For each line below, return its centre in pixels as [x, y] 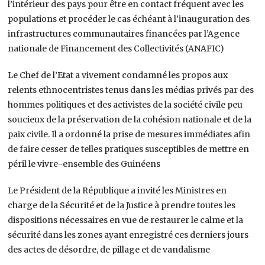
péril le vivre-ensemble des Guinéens [84, 164]
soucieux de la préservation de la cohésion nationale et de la [130, 119]
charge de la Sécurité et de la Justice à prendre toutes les [122, 205]
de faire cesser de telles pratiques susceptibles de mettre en [129, 149]
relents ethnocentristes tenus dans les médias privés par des [131, 90]
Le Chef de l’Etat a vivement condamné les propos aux [118, 75]
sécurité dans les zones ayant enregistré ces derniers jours [128, 235]
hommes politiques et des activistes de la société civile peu [125, 104]
